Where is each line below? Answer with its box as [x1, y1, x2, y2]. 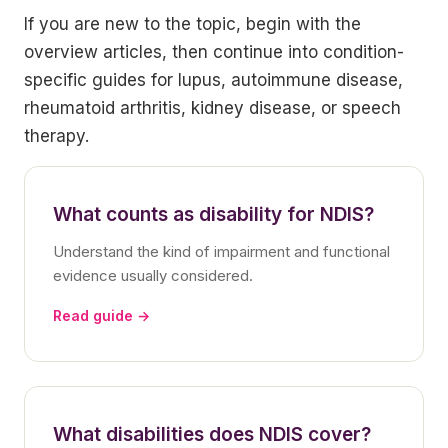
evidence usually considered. [53, 266, 253, 285]
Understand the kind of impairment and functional [53, 242, 390, 261]
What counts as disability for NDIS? [53, 203, 374, 226]
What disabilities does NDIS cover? [53, 423, 371, 446]
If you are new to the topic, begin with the [24, 14, 361, 34]
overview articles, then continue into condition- [24, 42, 404, 62]
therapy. [24, 126, 89, 146]
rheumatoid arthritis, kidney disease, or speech [24, 98, 401, 118]
